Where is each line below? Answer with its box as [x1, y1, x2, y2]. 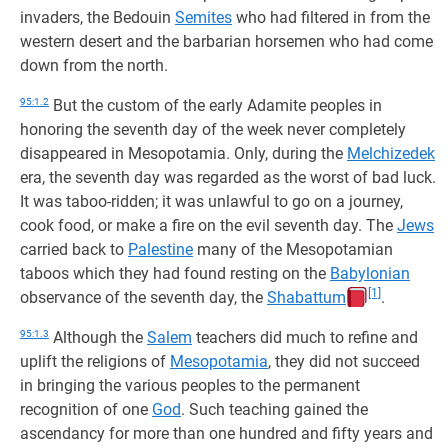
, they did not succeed [268, 352, 420, 371]
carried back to [20, 240, 128, 259]
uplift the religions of [20, 352, 170, 371]
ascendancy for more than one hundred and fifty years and [20, 424, 433, 443]
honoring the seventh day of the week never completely [20, 120, 406, 139]
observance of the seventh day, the [20, 288, 267, 307]
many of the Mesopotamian [193, 240, 393, 259]
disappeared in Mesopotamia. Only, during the [20, 144, 347, 163]
